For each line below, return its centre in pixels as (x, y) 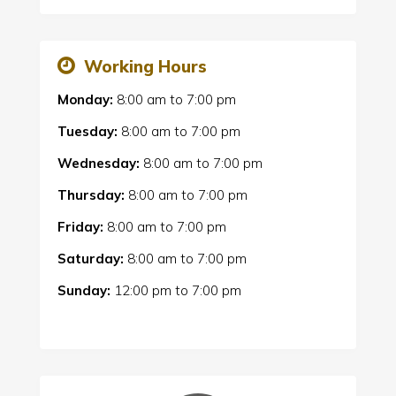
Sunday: (84, 291)
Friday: (80, 227)
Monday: (85, 100)
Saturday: (90, 259)
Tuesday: (87, 132)
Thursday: (91, 195)
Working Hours (145, 67)
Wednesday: (98, 164)
